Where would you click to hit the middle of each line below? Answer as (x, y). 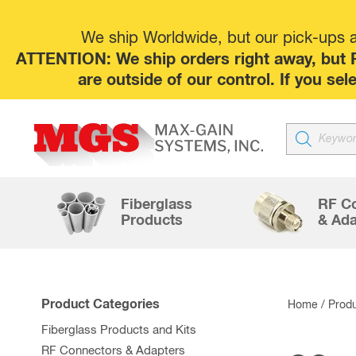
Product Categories (101, 304)
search (308, 143)
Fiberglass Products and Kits (119, 330)
